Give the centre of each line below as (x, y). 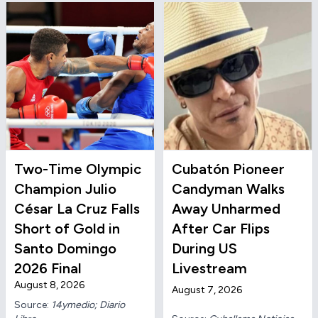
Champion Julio (65, 189)
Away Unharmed (226, 209)
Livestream (209, 268)
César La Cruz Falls (77, 209)
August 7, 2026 (207, 290)
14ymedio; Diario (88, 305)
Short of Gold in (67, 229)
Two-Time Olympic (78, 169)
